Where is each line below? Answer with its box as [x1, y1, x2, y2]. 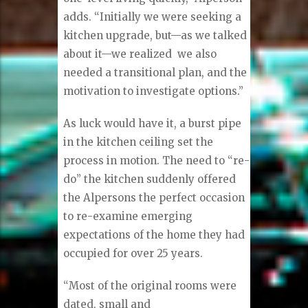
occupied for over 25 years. [63, 246, 203, 260]
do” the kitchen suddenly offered [63, 172, 236, 186]
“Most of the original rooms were [63, 278, 237, 292]
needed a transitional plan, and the [63, 65, 247, 79]
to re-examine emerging [63, 209, 193, 223]
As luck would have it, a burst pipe [63, 116, 242, 130]
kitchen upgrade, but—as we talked [63, 28, 247, 42]
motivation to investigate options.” [63, 84, 244, 98]
